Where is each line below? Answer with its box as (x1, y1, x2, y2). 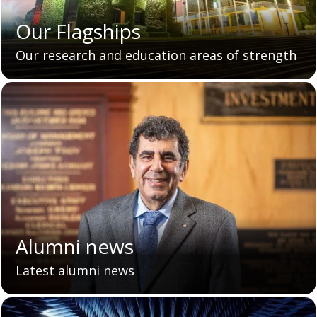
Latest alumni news (16, 262, 134, 279)
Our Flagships (16, 18, 141, 45)
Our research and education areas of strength (16, 47, 296, 64)
